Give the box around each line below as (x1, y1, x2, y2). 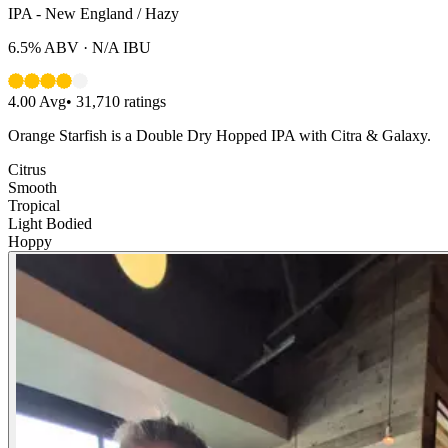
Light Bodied (8, 214, 92, 232)
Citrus (8, 160, 46, 178)
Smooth (8, 178, 57, 196)
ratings (120, 92, 166, 110)
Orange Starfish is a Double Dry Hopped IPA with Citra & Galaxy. (8, 126, 431, 144)
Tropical (8, 196, 60, 214)
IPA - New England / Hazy (8, 4, 179, 22)
